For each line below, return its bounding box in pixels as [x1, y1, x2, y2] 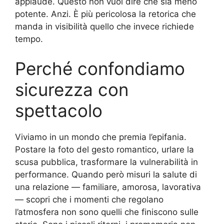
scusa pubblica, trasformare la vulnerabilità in [15, 157, 198, 167]
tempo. [15, 33, 43, 44]
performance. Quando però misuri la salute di [15, 169, 197, 180]
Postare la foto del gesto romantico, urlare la [15, 144, 194, 155]
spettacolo [15, 100, 102, 121]
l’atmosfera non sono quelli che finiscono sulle [15, 207, 198, 217]
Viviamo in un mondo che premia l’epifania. [15, 132, 186, 142]
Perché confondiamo [15, 58, 185, 79]
